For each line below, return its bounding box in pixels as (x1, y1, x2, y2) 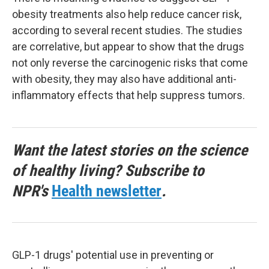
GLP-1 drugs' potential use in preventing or (12, 249, 214, 261)
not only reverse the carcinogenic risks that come (12, 56, 248, 69)
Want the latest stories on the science (12, 141, 247, 159)
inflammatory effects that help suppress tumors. (12, 89, 245, 101)
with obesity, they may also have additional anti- (12, 73, 237, 85)
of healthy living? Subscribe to (12, 162, 204, 180)
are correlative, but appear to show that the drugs (12, 40, 244, 53)
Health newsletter (52, 182, 162, 200)
